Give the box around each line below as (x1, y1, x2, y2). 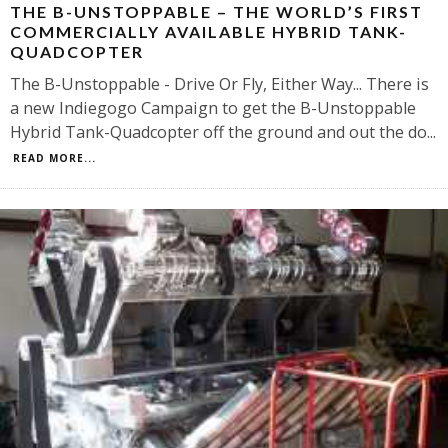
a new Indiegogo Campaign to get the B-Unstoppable (10, 96, 416, 119)
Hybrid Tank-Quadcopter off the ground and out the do (10, 120, 427, 143)
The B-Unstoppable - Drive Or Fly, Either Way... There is (10, 72, 429, 95)
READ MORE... (13, 150, 96, 165)
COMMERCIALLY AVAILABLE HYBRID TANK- (10, 21, 407, 41)
